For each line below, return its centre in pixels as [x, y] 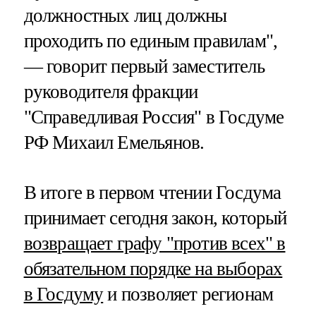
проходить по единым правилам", [151, 41]
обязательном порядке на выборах [153, 268]
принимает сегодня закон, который [155, 218]
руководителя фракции [111, 91]
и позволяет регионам [188, 294]
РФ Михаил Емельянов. [114, 142]
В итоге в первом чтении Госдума [152, 192]
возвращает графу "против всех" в [154, 243]
